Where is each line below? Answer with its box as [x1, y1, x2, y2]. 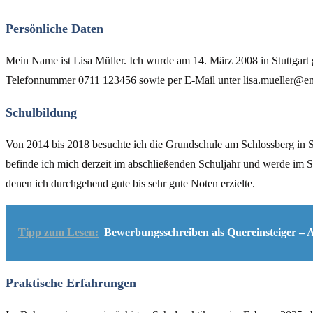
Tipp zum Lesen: [18, 226, 99, 238]
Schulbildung [6, 105, 77, 119]
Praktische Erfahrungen [6, 276, 136, 290]
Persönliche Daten [6, 22, 103, 36]
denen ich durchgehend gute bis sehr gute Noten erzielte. [6, 177, 255, 189]
